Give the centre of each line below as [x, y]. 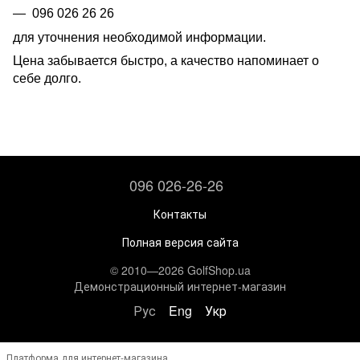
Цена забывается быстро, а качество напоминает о [166, 61]
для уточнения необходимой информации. [139, 38]
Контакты [180, 213]
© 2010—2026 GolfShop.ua [180, 270]
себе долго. [47, 79]
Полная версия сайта [180, 241]
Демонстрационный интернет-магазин [180, 286]
